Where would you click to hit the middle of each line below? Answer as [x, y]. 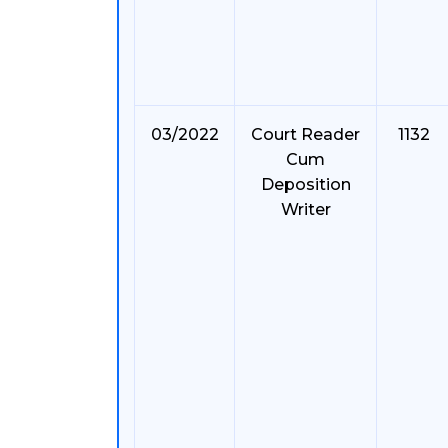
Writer [305, 209]
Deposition [305, 184]
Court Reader [305, 134]
